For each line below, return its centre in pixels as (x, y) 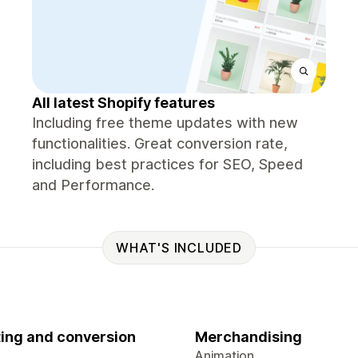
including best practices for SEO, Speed (167, 164)
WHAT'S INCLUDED (179, 247)
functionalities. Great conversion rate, (160, 143)
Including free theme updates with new (165, 123)
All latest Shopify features (123, 103)
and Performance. (93, 185)
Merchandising (249, 337)
